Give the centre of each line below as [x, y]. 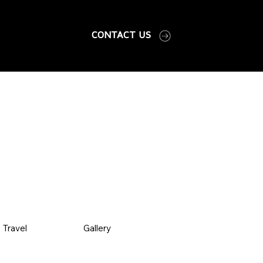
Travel [15, 228]
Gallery [97, 228]
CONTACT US [121, 36]
